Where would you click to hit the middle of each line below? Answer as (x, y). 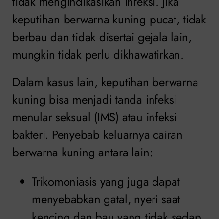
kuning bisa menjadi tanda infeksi (95, 99)
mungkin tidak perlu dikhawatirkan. (98, 54)
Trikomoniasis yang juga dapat (106, 181)
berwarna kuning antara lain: (83, 152)
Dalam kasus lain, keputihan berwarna (105, 82)
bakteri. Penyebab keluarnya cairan (98, 134)
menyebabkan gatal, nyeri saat (106, 199)
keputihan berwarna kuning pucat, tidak (109, 19)
